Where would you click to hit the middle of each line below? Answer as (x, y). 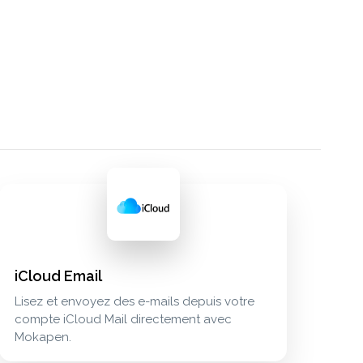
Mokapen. (43, 337)
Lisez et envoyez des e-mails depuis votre (134, 302)
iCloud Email (58, 276)
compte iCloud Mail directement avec (123, 320)
